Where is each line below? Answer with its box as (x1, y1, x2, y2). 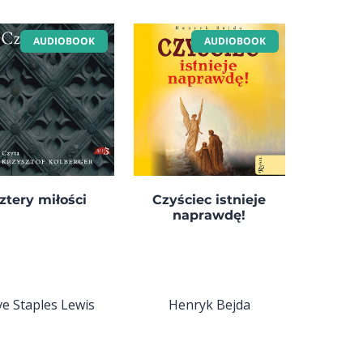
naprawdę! (173, 207, 246, 223)
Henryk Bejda (168, 295, 250, 314)
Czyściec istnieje (152, 191, 267, 207)
